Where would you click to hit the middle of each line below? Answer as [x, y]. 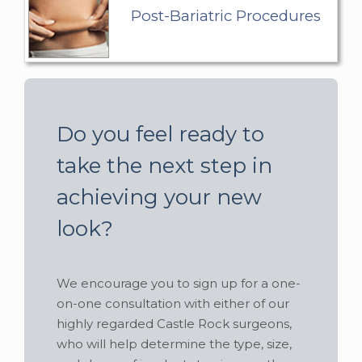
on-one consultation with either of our [173, 303]
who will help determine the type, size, [174, 343]
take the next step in [164, 165]
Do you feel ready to [160, 134]
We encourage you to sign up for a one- [179, 283]
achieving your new [159, 197]
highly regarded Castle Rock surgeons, [174, 323]
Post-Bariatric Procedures [225, 15]
